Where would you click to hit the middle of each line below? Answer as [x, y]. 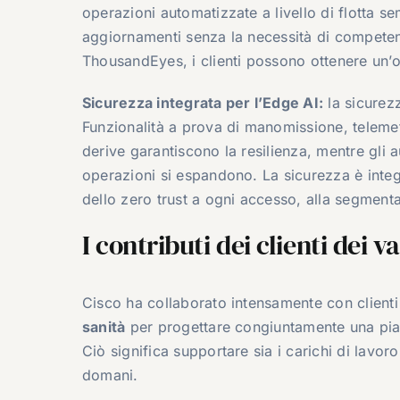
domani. [110, 375]
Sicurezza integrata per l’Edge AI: [203, 102]
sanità [104, 326]
